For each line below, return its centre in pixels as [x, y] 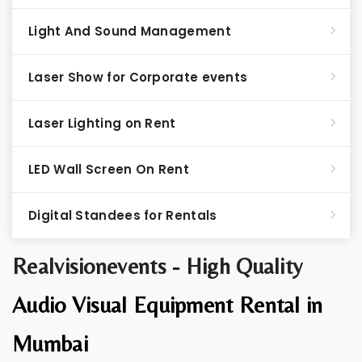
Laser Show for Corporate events [138, 77]
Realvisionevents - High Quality [158, 266]
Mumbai [50, 343]
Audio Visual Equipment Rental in [168, 305]
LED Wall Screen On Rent [109, 169]
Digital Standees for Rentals [123, 215]
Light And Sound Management [130, 31]
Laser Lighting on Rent [102, 123]
